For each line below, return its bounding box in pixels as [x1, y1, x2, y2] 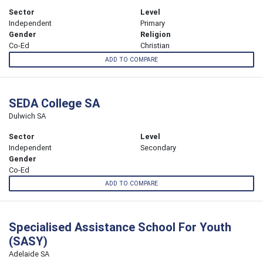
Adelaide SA [9, 248, 49, 259]
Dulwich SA [9, 110, 46, 121]
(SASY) [9, 233, 48, 248]
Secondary [140, 142, 176, 153]
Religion [140, 29, 171, 40]
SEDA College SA [9, 95, 100, 110]
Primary [140, 18, 165, 29]
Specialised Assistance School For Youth [9, 219, 231, 234]
